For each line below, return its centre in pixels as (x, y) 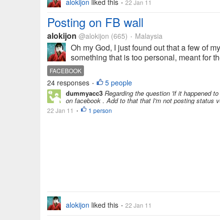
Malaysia (148, 36)
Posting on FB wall (95, 22)
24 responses (69, 82)
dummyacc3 (84, 93)
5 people (119, 82)
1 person (100, 110)
